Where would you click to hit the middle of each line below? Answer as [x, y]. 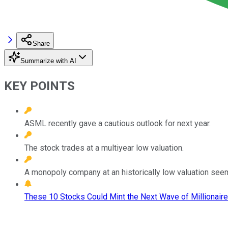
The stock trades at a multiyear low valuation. [104, 148]
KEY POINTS [39, 86]
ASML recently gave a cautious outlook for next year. [118, 123]
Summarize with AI [48, 61]
